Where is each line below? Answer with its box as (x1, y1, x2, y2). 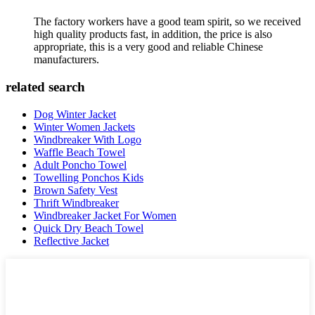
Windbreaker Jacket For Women (34, 209, 176, 221)
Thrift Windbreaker (34, 196, 119, 209)
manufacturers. (34, 53, 99, 66)
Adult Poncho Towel (34, 158, 127, 171)
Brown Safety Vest (34, 184, 117, 196)
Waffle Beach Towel (34, 146, 125, 158)
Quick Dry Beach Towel (34, 221, 143, 234)
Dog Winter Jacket (34, 108, 116, 120)
